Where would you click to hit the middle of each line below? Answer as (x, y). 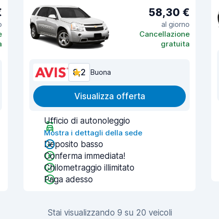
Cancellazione (164, 34)
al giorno (175, 24)
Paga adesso (68, 179)
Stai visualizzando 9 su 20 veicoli (109, 213)
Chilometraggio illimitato (89, 168)
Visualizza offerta (109, 96)
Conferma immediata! (85, 156)
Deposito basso (74, 144)
